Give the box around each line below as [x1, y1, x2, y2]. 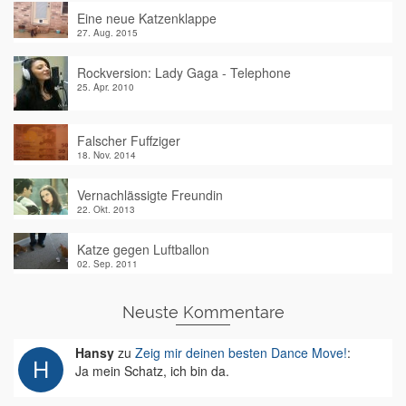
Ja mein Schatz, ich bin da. [75, 362, 229, 380]
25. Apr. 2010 [77, 81, 134, 93]
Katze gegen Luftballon [77, 240, 209, 258]
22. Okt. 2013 [77, 203, 135, 216]
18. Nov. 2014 [77, 149, 136, 161]
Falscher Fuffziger [77, 131, 180, 150]
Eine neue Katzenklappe [77, 9, 217, 27]
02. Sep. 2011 [77, 257, 138, 270]
